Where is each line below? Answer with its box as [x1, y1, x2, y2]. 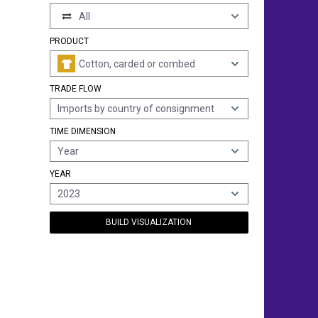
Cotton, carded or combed [79, 57, 195, 70]
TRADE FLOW [50, 84, 102, 94]
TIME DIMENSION [50, 126, 116, 136]
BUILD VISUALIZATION [106, 217, 192, 227]
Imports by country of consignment [57, 103, 214, 114]
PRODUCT [50, 36, 89, 46]
